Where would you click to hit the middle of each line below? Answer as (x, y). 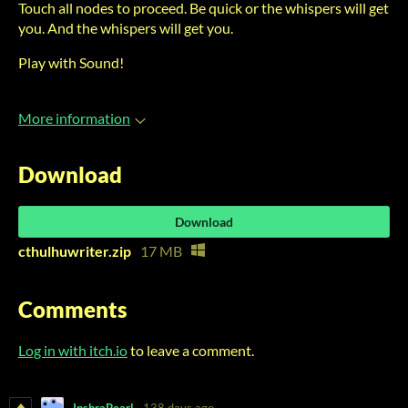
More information (74, 118)
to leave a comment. (191, 350)
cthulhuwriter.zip (75, 250)
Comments (73, 309)
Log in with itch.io (73, 350)
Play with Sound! (71, 62)
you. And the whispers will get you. (126, 28)
